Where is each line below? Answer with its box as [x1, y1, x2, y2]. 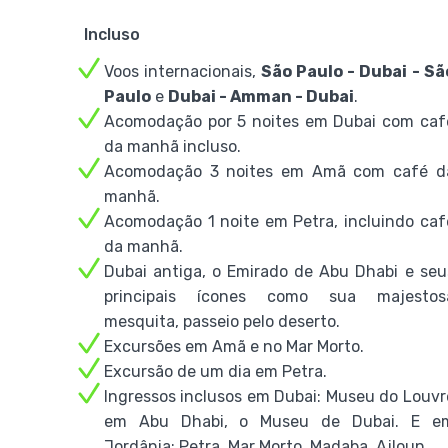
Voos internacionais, [104, 62, 262, 81]
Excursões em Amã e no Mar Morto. [104, 337, 364, 356]
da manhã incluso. [104, 137, 241, 156]
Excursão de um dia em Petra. [104, 362, 327, 381]
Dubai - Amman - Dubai [168, 87, 354, 106]
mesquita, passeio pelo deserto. [104, 312, 340, 331]
